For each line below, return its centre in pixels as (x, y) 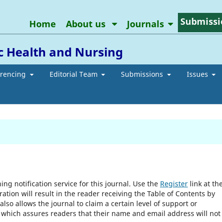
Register (174, 183)
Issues (198, 74)
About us (87, 24)
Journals (145, 24)
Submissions (143, 74)
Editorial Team (74, 74)
